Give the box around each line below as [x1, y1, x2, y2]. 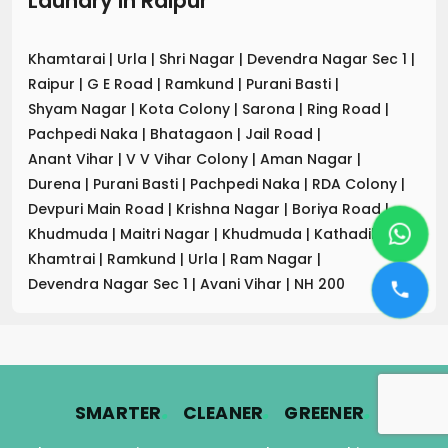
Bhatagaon [150, 123, 237, 144]
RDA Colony [312, 173, 401, 194]
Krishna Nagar [176, 198, 284, 219]
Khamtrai [28, 248, 99, 269]
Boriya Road [292, 198, 385, 219]
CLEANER [178, 400, 264, 425]
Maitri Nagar [120, 223, 214, 244]
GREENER [280, 400, 365, 425]
